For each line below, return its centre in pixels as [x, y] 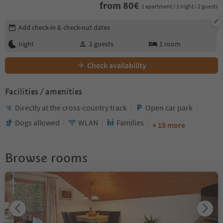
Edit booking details [38, 24]
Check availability [117, 65]
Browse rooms [46, 158]
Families [130, 122]
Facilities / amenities [44, 92]
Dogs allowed [37, 122]
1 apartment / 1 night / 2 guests [180, 6]
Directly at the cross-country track [71, 107]
